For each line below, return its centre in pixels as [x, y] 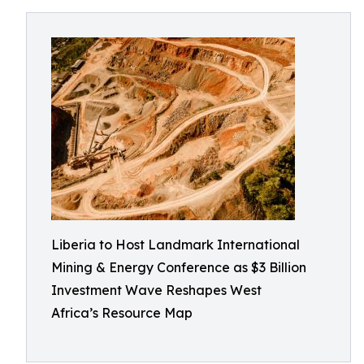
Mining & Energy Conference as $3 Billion [179, 267]
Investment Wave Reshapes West [156, 290]
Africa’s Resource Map [122, 313]
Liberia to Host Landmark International [175, 245]
